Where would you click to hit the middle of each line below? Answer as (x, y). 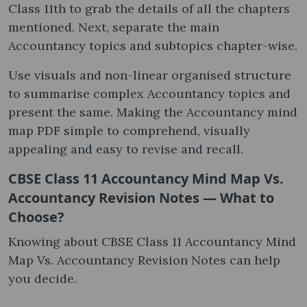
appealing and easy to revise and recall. (126, 149)
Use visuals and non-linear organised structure (150, 75)
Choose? (36, 217)
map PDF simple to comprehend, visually (129, 130)
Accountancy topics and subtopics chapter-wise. (153, 45)
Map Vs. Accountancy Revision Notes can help (144, 260)
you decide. (42, 278)
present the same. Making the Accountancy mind (153, 112)
